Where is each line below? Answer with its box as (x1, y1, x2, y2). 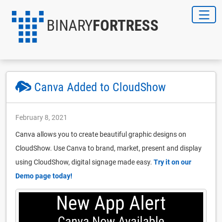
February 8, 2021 (15, 113, 67, 121)
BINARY (47, 16, 93, 35)
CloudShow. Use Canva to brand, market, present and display (15, 144, 202, 152)
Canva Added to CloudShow (34, 80, 166, 94)
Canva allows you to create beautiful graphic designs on (15, 130, 186, 138)
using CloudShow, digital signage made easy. (15, 158, 154, 166)
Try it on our (154, 158, 191, 166)
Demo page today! (15, 172, 72, 180)
